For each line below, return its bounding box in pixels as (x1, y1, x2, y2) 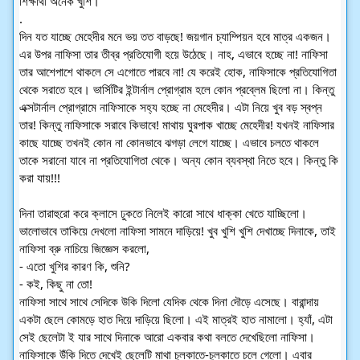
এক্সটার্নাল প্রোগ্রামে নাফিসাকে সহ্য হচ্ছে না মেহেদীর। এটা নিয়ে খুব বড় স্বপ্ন (19, 98, 322, 115)
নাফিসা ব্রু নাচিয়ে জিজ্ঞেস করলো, (19, 239, 149, 256)
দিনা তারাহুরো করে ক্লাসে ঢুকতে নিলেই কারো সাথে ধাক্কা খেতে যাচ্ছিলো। (19, 204, 307, 221)
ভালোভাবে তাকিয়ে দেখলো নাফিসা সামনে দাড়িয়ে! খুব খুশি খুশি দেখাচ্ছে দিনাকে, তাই (19, 222, 336, 239)
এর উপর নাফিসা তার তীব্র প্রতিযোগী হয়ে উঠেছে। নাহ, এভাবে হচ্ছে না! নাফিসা (19, 45, 328, 62)
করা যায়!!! (19, 169, 60, 186)
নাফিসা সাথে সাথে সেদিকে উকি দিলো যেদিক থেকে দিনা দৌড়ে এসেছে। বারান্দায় (19, 292, 319, 309)
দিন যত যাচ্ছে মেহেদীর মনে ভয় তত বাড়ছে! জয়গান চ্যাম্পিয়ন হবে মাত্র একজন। (19, 27, 331, 44)
